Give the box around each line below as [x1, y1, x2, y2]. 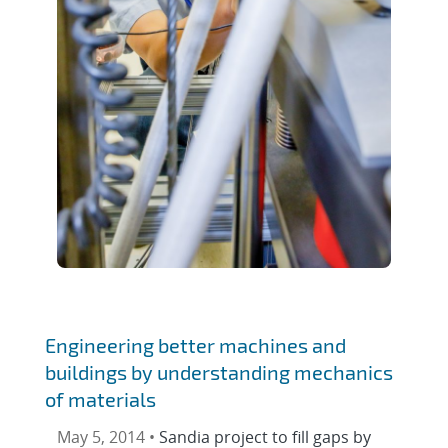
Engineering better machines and [45, 332, 347, 357]
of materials [45, 386, 157, 411]
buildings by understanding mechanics [45, 359, 394, 384]
